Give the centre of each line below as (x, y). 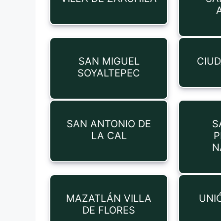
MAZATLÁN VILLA (109, 198)
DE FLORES (109, 210)
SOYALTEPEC (109, 73)
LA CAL (109, 136)
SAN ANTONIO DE (109, 124)
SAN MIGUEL (109, 61)
